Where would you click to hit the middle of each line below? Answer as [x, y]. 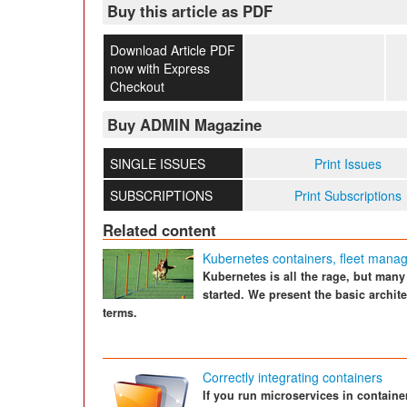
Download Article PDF [172, 50]
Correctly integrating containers [293, 377]
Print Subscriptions [348, 195]
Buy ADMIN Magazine [184, 124]
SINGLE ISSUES [157, 163]
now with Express [159, 69]
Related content [159, 229]
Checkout [137, 87]
